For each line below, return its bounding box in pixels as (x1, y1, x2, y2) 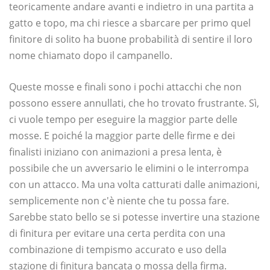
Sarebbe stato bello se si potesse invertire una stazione (9, 210, 260, 224)
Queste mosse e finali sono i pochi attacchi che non (9, 80, 242, 94)
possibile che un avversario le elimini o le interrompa (9, 162, 249, 175)
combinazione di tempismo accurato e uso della (9, 243, 227, 257)
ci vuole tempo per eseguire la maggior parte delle (9, 113, 237, 127)
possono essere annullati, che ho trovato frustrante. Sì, (9, 96, 259, 110)
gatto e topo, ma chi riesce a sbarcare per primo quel (9, 16, 251, 30)
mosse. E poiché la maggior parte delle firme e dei (9, 129, 235, 143)
